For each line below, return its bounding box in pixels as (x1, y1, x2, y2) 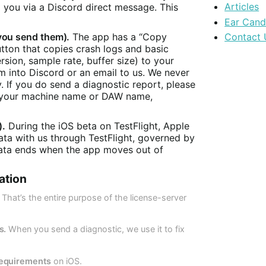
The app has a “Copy (69, 31, 167, 43)
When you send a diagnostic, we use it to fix (6, 224, 185, 235)
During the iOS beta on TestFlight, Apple (5, 119, 190, 132)
